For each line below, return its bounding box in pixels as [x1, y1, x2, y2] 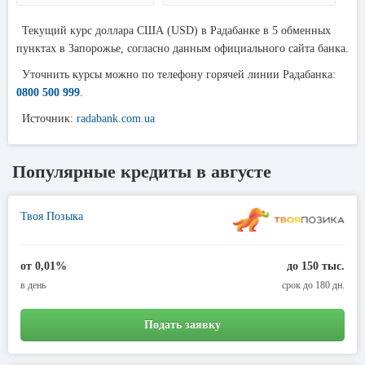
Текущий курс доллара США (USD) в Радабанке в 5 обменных [22, 24, 331, 37]
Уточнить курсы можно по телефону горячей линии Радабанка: [22, 68, 336, 81]
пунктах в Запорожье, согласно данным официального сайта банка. [16, 42, 349, 55]
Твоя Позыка [20, 210, 83, 222]
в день [20, 279, 46, 291]
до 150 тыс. [286, 260, 345, 272]
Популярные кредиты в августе [12, 161, 271, 182]
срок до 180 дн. [281, 279, 345, 291]
